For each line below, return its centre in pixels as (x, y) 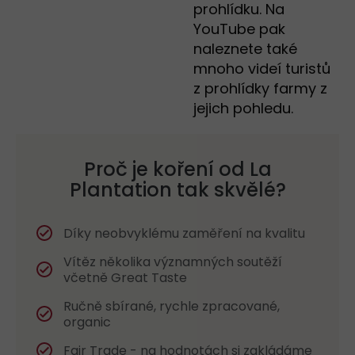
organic (87, 323)
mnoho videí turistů (262, 69)
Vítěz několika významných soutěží (173, 262)
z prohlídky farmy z (260, 89)
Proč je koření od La (177, 170)
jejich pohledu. (245, 109)
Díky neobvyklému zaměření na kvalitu (184, 234)
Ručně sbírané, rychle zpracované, (172, 307)
